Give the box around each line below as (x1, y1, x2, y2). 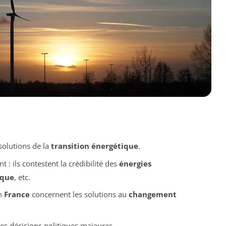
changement (128, 189, 177, 200)
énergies (119, 158, 151, 168)
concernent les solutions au (29, 189, 129, 200)
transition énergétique (50, 141, 138, 151)
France (4, 189, 30, 200)
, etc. (14, 172, 30, 182)
